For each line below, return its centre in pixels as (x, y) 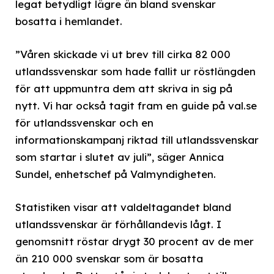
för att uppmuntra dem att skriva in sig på (124, 88)
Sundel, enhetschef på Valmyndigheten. (116, 174)
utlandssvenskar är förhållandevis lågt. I (118, 224)
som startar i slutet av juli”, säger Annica (120, 157)
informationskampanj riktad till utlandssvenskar (137, 139)
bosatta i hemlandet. (69, 21)
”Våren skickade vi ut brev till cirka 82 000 (123, 54)
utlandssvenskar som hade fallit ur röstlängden (135, 71)
